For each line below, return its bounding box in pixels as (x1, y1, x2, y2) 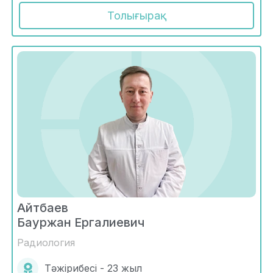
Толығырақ (107, 9, 166, 22)
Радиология (17, 236, 75, 249)
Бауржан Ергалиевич (17, 214, 144, 230)
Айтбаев (17, 200, 68, 215)
